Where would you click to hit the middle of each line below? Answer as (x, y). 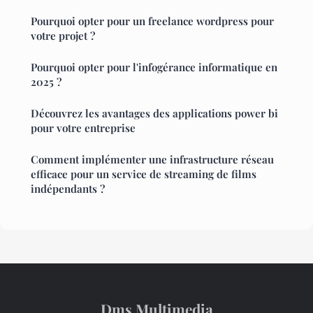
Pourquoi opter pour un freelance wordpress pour (152, 21)
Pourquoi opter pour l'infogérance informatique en (154, 67)
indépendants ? (68, 189)
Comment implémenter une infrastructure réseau (152, 160)
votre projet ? (63, 36)
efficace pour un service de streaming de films (144, 174)
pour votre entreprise (83, 128)
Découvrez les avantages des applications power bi (154, 114)
